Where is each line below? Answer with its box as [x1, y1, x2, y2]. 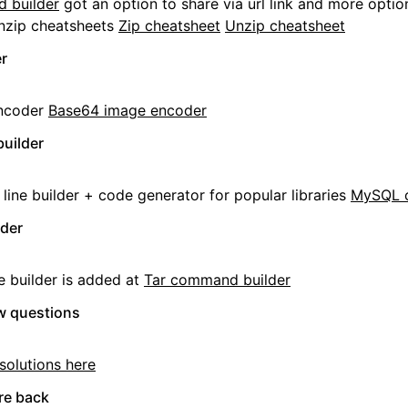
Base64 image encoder [48, 101, 207, 119]
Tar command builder [144, 270, 291, 289]
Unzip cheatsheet [225, 16, 345, 35]
